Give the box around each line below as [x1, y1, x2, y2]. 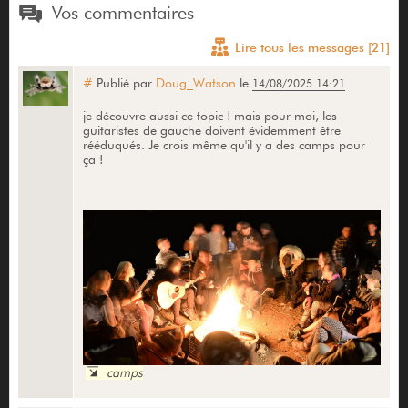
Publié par [92, 75, 156, 90]
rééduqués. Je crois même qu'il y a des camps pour [82, 137, 365, 152]
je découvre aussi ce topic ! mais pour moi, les [82, 107, 337, 123]
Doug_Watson [155, 75, 236, 90]
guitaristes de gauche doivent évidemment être [82, 122, 341, 138]
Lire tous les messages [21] [235, 39, 391, 55]
